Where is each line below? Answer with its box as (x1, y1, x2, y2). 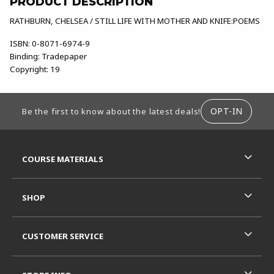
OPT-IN (210, 105, 243, 117)
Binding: (10, 50, 40, 62)
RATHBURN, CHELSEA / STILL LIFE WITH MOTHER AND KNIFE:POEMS (10, 15, 260, 26)
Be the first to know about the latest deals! (21, 105, 201, 117)
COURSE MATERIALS (22, 153, 103, 165)
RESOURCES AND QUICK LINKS (12, 138, 135, 150)
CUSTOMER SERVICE (22, 231, 103, 242)
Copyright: (10, 63, 48, 75)
